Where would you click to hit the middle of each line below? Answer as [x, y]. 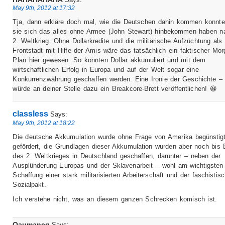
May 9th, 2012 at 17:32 [44, 8]
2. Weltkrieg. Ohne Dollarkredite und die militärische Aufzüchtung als [118, 41]
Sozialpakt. [29, 185]
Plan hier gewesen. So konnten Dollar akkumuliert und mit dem [109, 60]
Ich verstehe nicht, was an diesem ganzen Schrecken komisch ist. [115, 199]
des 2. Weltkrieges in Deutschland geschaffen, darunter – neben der [117, 156]
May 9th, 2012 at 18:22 [44, 123]
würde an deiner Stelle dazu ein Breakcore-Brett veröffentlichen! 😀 [115, 88]
